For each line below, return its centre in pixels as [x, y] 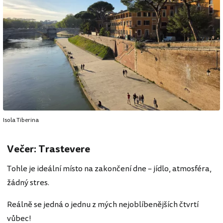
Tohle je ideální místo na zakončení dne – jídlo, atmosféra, [109, 169]
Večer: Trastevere [49, 149]
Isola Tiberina [21, 120]
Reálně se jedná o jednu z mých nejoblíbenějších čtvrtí [103, 205]
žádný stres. [28, 183]
